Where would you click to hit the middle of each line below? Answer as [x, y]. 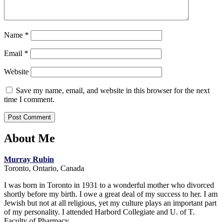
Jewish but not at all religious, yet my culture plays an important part [110, 203]
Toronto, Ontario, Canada [44, 168]
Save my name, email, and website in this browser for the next [113, 90]
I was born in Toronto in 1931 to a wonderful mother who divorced [109, 185]
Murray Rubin [29, 160]
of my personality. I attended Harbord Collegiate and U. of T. [99, 212]
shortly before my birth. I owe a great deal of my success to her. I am [111, 194]
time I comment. [29, 99]
